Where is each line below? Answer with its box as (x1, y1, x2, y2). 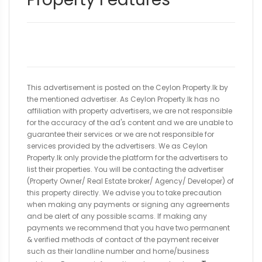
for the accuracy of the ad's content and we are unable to (27, 118, 233, 127)
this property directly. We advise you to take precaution (27, 188, 222, 198)
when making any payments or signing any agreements (27, 199, 230, 209)
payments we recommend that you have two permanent (27, 223, 230, 233)
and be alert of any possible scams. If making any (27, 211, 207, 221)
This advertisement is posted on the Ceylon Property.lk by (27, 82, 228, 92)
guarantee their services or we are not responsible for (27, 129, 214, 139)
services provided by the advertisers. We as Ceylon (27, 141, 208, 151)
